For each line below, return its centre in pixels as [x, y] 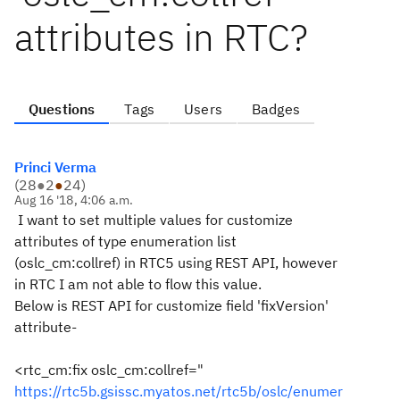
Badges [275, 109]
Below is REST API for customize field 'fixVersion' [171, 305]
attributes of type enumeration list [125, 241]
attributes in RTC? [161, 37]
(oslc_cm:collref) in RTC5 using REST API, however [176, 262]
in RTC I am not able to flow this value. [138, 284]
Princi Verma [55, 167]
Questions [62, 109]
